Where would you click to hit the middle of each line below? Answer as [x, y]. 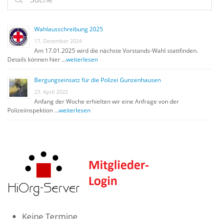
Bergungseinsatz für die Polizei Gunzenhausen [98, 80]
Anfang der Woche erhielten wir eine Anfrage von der [107, 101]
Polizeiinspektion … [33, 110]
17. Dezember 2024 [58, 41]
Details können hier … [37, 59]
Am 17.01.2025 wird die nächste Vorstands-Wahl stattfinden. [116, 50]
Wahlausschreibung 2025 [69, 29]
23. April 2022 [51, 91]
